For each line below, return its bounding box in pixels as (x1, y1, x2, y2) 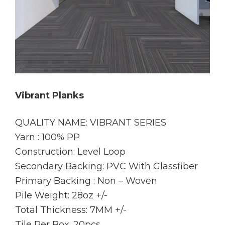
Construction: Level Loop (15, 146, 126, 158)
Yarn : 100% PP (15, 132, 80, 143)
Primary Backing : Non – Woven (15, 175, 157, 187)
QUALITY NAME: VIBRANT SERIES (15, 117, 166, 129)
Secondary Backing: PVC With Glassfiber (15, 161, 198, 172)
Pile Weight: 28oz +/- (15, 190, 107, 201)
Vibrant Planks (15, 90, 84, 101)
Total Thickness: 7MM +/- (15, 204, 127, 216)
